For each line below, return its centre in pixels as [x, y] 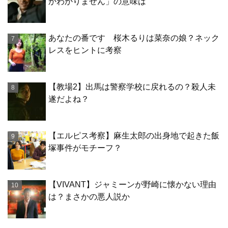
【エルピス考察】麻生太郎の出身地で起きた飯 [134, 136]
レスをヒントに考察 [85, 50]
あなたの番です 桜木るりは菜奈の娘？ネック [134, 38]
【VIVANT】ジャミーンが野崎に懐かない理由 [132, 185]
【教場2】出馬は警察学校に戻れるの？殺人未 [132, 87]
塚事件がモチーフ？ [85, 148]
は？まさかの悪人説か [89, 197]
